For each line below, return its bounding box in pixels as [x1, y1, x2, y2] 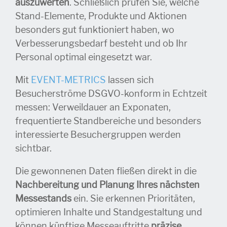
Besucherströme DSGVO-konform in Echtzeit [15, 88, 207, 99]
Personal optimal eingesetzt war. [15, 51, 154, 63]
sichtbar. [15, 142, 54, 154]
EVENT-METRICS [31, 74, 106, 86]
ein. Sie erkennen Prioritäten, [71, 193, 195, 204]
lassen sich [106, 74, 154, 86]
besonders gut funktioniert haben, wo [15, 24, 174, 35]
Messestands [15, 193, 71, 204]
